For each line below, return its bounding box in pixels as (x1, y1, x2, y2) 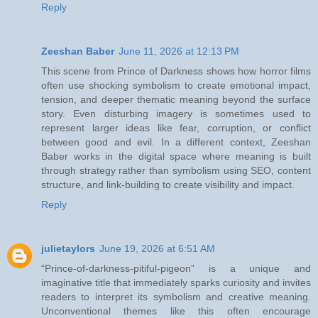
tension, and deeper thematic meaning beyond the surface (41, 94, 311, 106)
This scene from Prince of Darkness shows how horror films (41, 65, 311, 77)
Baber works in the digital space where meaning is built (41, 150, 311, 163)
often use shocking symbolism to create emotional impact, (41, 79, 311, 92)
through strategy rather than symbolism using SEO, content (41, 165, 311, 177)
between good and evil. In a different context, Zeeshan (41, 136, 311, 148)
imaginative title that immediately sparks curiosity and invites (41, 277, 311, 289)
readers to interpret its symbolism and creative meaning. (41, 291, 311, 303)
